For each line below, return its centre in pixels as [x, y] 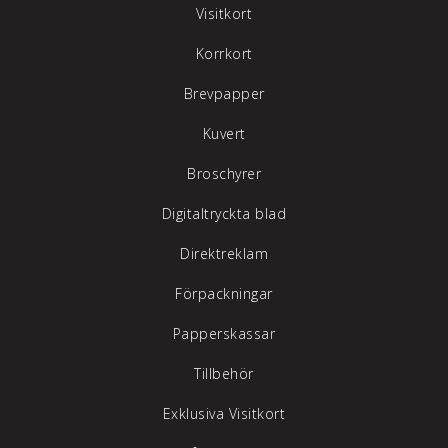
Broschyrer [224, 174]
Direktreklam [224, 254]
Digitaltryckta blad [224, 214]
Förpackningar [224, 294]
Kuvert [224, 134]
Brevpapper [224, 94]
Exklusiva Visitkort [224, 414]
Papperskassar [224, 334]
